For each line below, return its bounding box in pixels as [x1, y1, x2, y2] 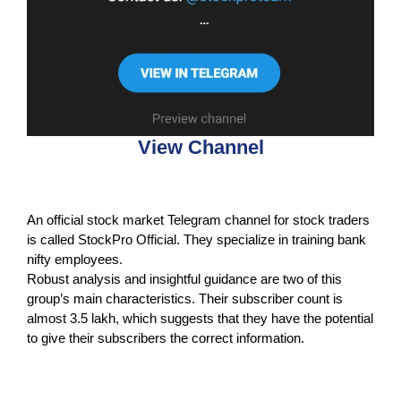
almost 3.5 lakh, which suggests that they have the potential [27, 310, 373, 326]
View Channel [137, 135, 264, 158]
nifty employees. [27, 251, 123, 267]
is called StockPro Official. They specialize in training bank [27, 231, 366, 247]
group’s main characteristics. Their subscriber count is [27, 290, 343, 306]
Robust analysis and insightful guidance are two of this [27, 270, 342, 286]
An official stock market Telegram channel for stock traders [27, 211, 370, 227]
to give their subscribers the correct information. [27, 329, 304, 346]
